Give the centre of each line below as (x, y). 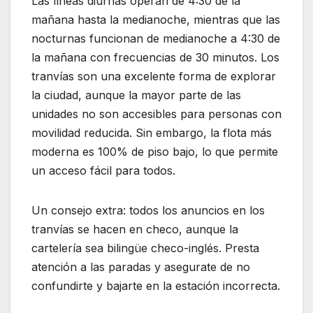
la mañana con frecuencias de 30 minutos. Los (155, 58)
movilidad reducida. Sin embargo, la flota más (152, 133)
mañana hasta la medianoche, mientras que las (156, 20)
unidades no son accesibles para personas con (156, 114)
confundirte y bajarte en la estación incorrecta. (156, 286)
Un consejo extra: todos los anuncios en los (148, 211)
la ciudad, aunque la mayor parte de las (136, 95)
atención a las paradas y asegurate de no (141, 267)
